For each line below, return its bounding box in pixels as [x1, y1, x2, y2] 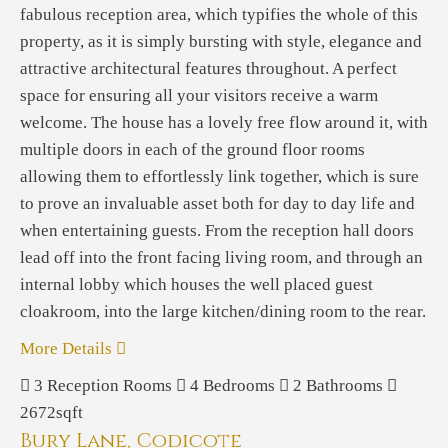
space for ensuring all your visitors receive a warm [20, 86, 378, 105]
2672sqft [20, 403, 83, 422]
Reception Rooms [47, 376, 172, 395]
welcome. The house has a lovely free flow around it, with [20, 113, 428, 132]
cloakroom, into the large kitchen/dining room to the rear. [20, 302, 426, 321]
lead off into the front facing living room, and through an [20, 248, 423, 267]
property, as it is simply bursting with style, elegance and [20, 32, 422, 51]
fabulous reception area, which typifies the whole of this [20, 5, 418, 24]
